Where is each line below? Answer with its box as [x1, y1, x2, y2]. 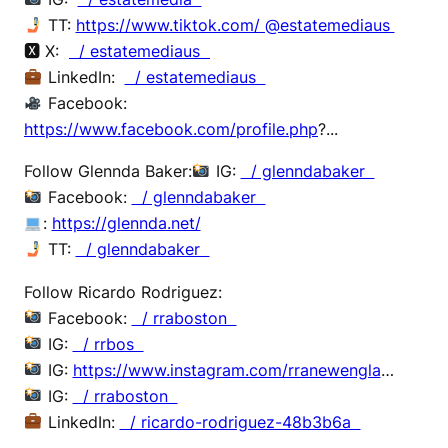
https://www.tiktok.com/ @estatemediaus [75, 15, 395, 36]
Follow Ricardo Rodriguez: [24, 281, 222, 302]
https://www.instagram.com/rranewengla [72, 359, 381, 380]
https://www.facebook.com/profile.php [24, 119, 318, 140]
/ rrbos [72, 333, 144, 354]
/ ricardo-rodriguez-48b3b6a [119, 411, 361, 432]
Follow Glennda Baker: [24, 161, 192, 182]
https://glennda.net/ [51, 213, 201, 234]
